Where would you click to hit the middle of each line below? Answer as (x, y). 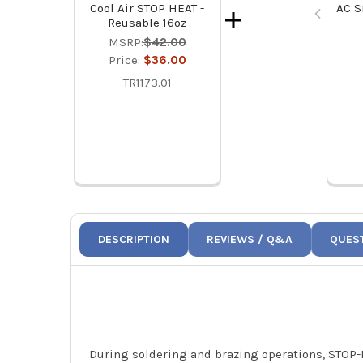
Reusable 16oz (147, 23)
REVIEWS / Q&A (250, 240)
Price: (126, 60)
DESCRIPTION (134, 240)
